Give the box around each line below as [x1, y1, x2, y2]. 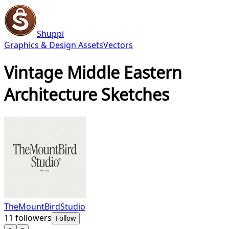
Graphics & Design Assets [4, 39, 103, 51]
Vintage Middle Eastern [4, 61, 182, 84]
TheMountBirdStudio [4, 200, 85, 212]
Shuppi [37, 28, 64, 39]
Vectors [103, 39, 133, 51]
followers [13, 212, 52, 223]
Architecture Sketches [4, 83, 169, 106]
